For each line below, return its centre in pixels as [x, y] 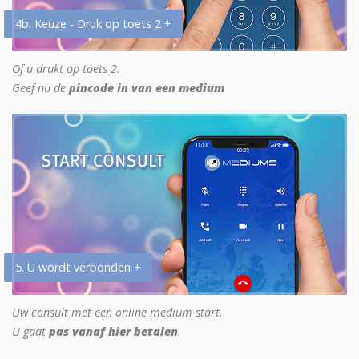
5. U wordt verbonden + [78, 268]
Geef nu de [40, 88]
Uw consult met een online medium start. [117, 313]
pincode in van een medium [147, 88]
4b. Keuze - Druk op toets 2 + [93, 24]
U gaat [30, 332]
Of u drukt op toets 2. [66, 69]
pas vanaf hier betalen [113, 332]
